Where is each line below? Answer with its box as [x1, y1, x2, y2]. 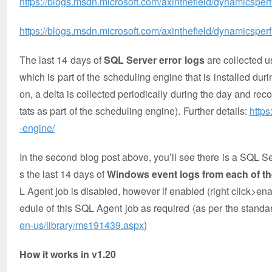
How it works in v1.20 [19, 247, 116, 261]
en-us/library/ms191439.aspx [19, 218, 144, 232]
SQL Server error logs [104, 53, 205, 67]
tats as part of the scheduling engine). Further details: [19, 104, 250, 118]
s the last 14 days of [19, 167, 107, 181]
